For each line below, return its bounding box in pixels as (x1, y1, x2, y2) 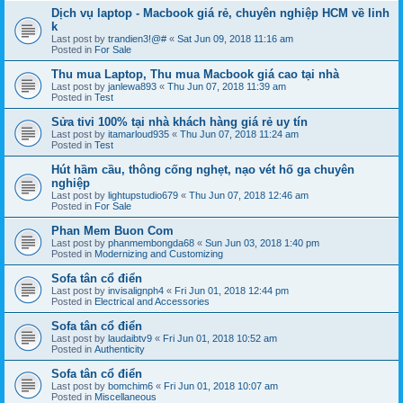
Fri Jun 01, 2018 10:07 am (164, 380, 278, 391)
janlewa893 (108, 80, 157, 92)
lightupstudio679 (108, 189, 178, 201)
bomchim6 (108, 380, 153, 391)
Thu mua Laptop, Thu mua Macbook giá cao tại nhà (51, 67, 339, 81)
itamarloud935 (108, 128, 169, 139)
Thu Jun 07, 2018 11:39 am (167, 80, 286, 92)
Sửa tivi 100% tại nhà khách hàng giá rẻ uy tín (51, 114, 308, 129)
